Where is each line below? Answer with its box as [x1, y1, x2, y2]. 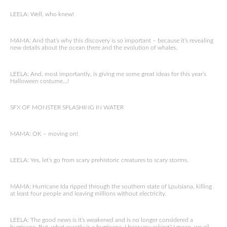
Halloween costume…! [10, 78, 69, 84]
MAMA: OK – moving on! [10, 131, 78, 137]
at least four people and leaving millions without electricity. [10, 191, 167, 197]
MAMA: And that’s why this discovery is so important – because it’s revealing [10, 37, 213, 44]
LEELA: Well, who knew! [10, 11, 74, 17]
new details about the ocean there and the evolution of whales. [10, 45, 177, 51]
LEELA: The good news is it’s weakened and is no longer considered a [10, 217, 193, 223]
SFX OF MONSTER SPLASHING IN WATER [10, 104, 124, 110]
